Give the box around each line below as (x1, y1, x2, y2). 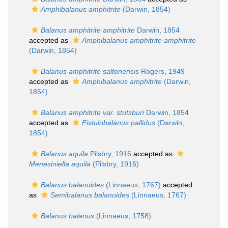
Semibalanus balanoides (50, 191, 129, 199)
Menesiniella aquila (29, 160, 91, 168)
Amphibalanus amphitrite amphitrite (82, 36, 196, 44)
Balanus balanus (41, 212, 94, 220)
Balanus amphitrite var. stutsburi (41, 108, 144, 117)
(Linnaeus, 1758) (94, 212, 151, 220)
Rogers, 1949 (139, 67, 185, 75)
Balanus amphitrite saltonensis (41, 67, 139, 75)
